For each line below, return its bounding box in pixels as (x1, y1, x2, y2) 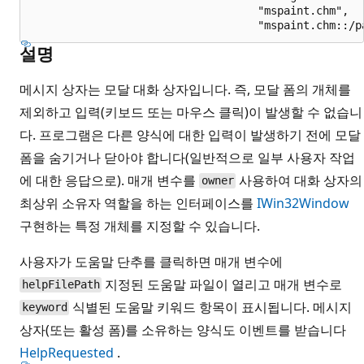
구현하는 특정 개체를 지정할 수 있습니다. (19, 216, 260, 235)
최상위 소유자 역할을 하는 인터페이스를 (19, 193, 257, 212)
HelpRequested (19, 343, 114, 362)
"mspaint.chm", (30, 3, 355, 17)
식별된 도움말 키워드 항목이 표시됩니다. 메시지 (69, 297, 353, 316)
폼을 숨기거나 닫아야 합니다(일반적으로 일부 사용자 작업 (19, 148, 355, 167)
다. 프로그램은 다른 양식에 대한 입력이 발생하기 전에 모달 (19, 125, 361, 144)
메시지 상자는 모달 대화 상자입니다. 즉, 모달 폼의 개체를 (19, 80, 351, 98)
